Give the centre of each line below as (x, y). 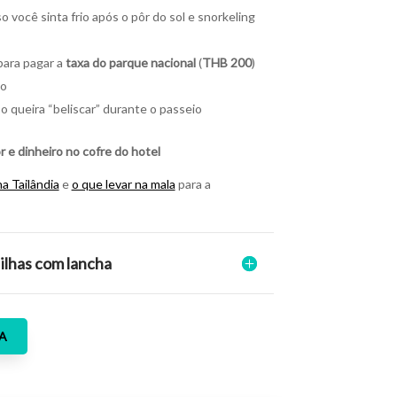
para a (193, 183)
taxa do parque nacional (130, 62)
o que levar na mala (123, 183)
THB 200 (226, 62)
